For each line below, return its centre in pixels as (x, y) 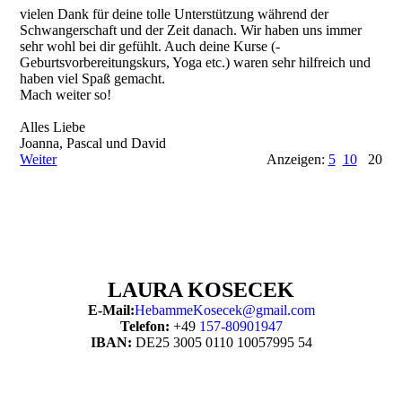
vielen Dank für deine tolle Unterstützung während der (175, 14)
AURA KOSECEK (208, 290)
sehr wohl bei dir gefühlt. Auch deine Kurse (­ (150, 46)
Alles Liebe (53, 127)
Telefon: (146, 326)
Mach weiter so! (66, 95)
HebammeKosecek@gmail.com (224, 310)
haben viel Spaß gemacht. (93, 79)
